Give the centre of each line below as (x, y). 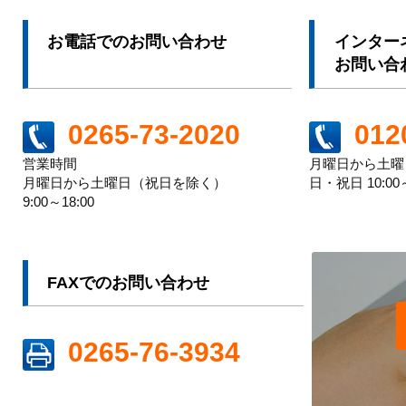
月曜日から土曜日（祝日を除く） (124, 183)
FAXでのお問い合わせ (129, 282)
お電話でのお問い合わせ (137, 42)
